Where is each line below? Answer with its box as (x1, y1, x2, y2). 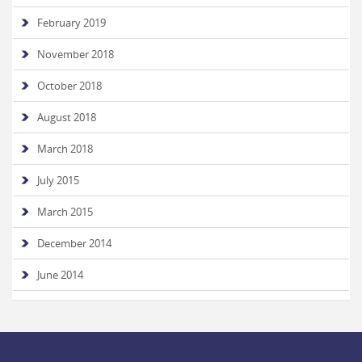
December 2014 (37, 236, 112, 250)
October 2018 (37, 78, 102, 93)
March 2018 (37, 141, 93, 156)
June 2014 (37, 267, 83, 282)
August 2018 (37, 110, 96, 124)
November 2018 (37, 47, 114, 61)
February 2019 (37, 15, 106, 30)
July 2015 (37, 173, 79, 187)
